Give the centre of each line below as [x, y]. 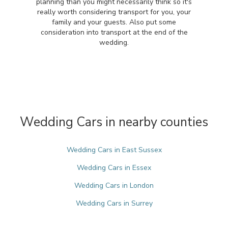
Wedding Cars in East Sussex [114, 150]
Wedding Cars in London [114, 186]
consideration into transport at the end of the [114, 32]
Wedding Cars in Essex [114, 168]
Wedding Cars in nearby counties [114, 122]
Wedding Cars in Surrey [114, 203]
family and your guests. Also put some [114, 22]
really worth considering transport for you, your [114, 12]
